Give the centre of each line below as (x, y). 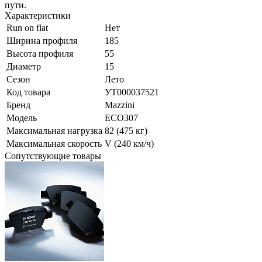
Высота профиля (40, 54)
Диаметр (24, 67)
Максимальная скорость (54, 144)
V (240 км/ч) (129, 144)
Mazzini (120, 105)
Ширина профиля (42, 41)
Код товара (28, 92)
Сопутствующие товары (53, 156)
